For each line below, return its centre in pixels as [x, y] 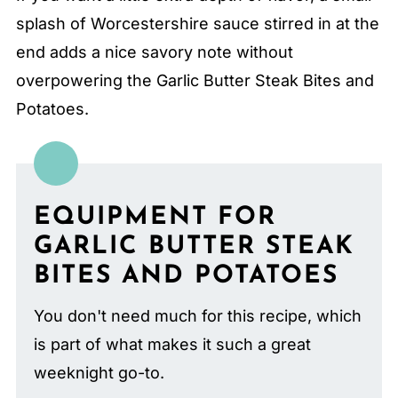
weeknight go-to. [99, 372]
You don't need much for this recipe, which [197, 315]
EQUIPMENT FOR [155, 217]
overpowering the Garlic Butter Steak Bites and [195, 80]
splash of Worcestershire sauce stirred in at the [197, 23]
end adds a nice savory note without [154, 52]
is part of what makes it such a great [172, 344]
